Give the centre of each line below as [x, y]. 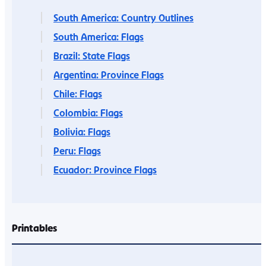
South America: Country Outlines [123, 18]
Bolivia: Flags [82, 132]
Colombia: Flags [88, 113]
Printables [34, 228]
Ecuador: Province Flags [105, 170]
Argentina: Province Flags [109, 75]
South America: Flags [99, 37]
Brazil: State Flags [92, 56]
